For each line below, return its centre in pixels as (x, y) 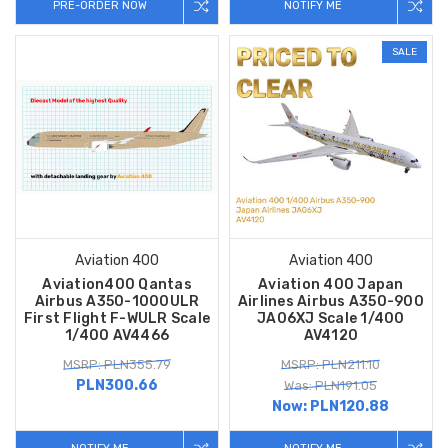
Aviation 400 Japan (331, 284)
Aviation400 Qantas (117, 284)
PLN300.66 (117, 385)
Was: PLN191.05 (331, 385)
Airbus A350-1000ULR (117, 301)
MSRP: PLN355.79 (117, 364)
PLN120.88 (350, 406)
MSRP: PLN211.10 (331, 364)
